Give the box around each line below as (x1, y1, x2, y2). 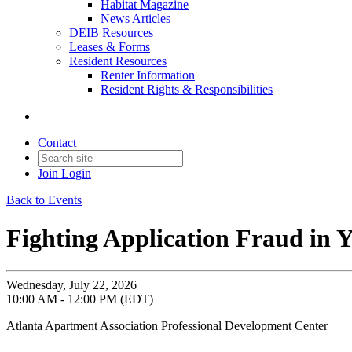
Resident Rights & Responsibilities (101, 82, 273, 96)
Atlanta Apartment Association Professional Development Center (6, 318, 328, 332)
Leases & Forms (69, 40, 150, 53)
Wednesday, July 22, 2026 (6, 277, 137, 291)
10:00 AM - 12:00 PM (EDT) (6, 291, 153, 306)
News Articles (101, 12, 170, 25)
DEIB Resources (69, 26, 153, 39)
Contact (38, 136, 76, 149)
